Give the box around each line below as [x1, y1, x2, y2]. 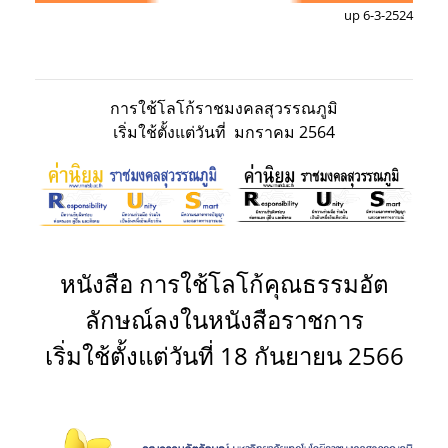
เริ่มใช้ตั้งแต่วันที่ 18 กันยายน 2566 [44, 339, 404, 373]
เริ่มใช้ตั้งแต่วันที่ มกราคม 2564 [113, 121, 335, 144]
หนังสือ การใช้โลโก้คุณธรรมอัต [59, 267, 389, 301]
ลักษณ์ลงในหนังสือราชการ [84, 303, 364, 337]
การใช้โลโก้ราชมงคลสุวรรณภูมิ [110, 97, 338, 120]
